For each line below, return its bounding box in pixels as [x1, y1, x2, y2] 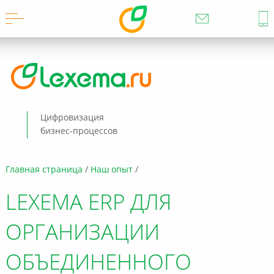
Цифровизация [40, 114, 104, 122]
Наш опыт [90, 166, 133, 174]
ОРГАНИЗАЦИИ [5, 223, 160, 245]
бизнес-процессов [40, 127, 117, 136]
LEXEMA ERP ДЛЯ [5, 193, 172, 215]
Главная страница [5, 166, 83, 174]
